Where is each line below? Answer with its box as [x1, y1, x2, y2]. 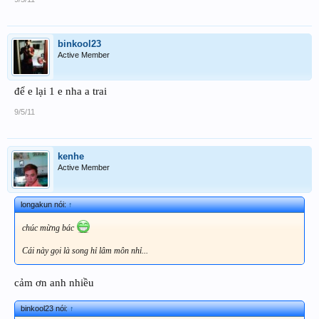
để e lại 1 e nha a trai [14, 85, 107, 98]
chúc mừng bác [22, 223, 76, 234]
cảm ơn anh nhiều [14, 277, 94, 289]
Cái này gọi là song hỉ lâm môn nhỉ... [22, 246, 148, 256]
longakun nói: [21, 200, 68, 209]
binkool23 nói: [21, 303, 70, 313]
